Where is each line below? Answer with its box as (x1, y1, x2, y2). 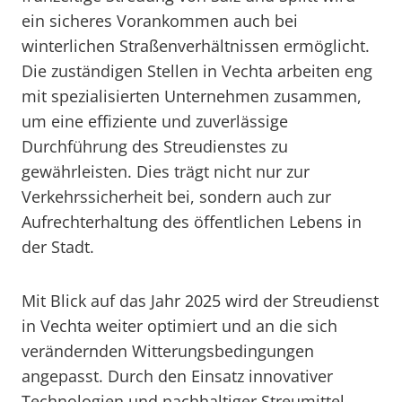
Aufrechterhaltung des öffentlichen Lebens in (22, 211, 362, 232)
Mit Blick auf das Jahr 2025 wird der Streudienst (22, 290, 379, 311)
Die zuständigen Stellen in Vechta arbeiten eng (22, 60, 372, 82)
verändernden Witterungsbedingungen (22, 340, 314, 362)
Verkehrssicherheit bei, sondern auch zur (22, 186, 331, 207)
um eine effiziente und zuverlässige (22, 110, 288, 132)
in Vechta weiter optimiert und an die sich (22, 315, 337, 336)
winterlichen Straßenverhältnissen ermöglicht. (22, 35, 370, 57)
